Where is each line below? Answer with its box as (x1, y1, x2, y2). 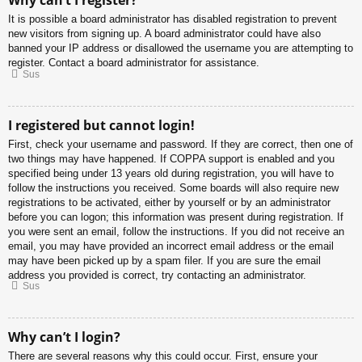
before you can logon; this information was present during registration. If (8, 210, 343, 223)
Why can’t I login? (8, 328, 120, 347)
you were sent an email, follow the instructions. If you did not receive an (8, 225, 344, 238)
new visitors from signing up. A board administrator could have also (8, 27, 321, 40)
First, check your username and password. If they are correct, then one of (8, 137, 353, 150)
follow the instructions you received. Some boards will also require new (8, 181, 339, 194)
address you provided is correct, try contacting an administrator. (8, 268, 306, 281)
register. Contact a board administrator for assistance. (8, 57, 259, 69)
